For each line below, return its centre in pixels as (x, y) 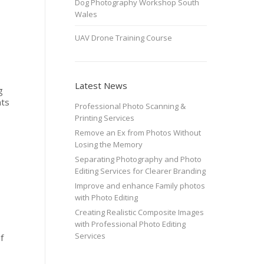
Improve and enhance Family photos (140, 186)
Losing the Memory (109, 144)
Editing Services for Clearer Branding (140, 171)
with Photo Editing (106, 197)
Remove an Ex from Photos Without (138, 133)
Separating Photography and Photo (138, 159)
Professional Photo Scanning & (130, 106)
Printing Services (105, 118)
